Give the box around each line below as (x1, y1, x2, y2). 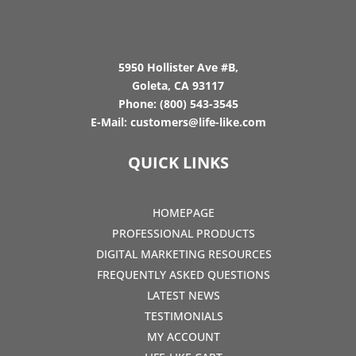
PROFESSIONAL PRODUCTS (112, 225, 255, 241)
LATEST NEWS (147, 287, 220, 303)
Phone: (118, 95, 160, 111)
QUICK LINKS (127, 151, 229, 173)
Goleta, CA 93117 (132, 77, 224, 93)
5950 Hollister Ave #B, (118, 59, 238, 75)
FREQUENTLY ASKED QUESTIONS (97, 266, 270, 282)
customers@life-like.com (130, 114, 266, 130)
